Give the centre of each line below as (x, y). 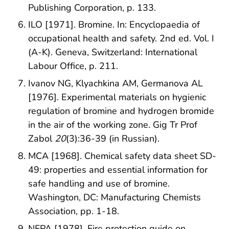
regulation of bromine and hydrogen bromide (121, 111)
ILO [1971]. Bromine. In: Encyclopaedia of (114, 25)
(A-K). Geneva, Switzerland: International (113, 52)
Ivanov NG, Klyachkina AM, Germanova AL (116, 84)
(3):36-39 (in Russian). (113, 139)
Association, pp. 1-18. (74, 211)
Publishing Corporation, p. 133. (92, 7)
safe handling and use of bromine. (99, 184)
